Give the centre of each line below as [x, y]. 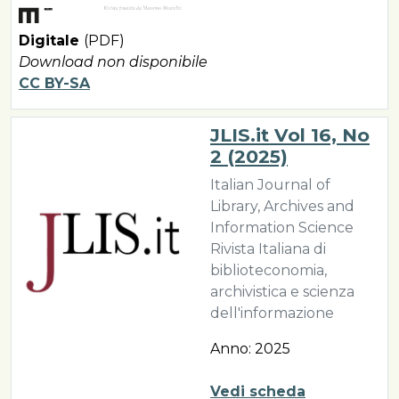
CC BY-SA [54, 83]
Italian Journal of [270, 185]
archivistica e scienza [282, 292]
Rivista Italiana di [268, 249]
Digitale [51, 41]
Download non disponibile [113, 62]
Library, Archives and [282, 206]
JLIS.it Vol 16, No [290, 135]
